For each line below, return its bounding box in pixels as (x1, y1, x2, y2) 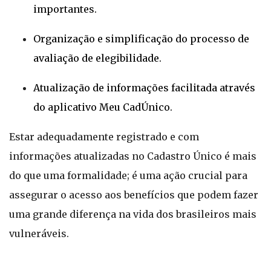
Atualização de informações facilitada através (33, 82, 255, 94)
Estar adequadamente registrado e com (9, 131, 199, 143)
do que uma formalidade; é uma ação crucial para (9, 169, 247, 181)
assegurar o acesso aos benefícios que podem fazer (9, 189, 258, 201)
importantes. (33, 3, 97, 15)
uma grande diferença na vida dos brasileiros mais (9, 208, 256, 220)
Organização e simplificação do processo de (33, 33, 249, 45)
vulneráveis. (9, 227, 69, 240)
